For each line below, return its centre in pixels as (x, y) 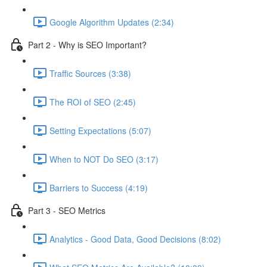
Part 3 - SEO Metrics (67, 210)
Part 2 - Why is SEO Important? (87, 44)
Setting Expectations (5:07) (100, 130)
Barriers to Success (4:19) (99, 187)
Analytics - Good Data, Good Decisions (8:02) (135, 239)
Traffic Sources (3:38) (90, 73)
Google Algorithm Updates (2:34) (112, 22)
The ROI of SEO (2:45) (93, 102)
